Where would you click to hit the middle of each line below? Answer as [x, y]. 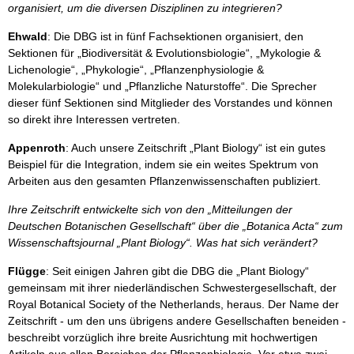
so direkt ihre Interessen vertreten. [94, 119]
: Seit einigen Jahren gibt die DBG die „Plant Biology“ [177, 271]
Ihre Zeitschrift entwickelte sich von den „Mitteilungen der [150, 209]
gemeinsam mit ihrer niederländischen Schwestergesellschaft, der [172, 288]
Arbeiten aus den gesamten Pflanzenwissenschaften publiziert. [164, 181]
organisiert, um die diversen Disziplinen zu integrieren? [145, 8]
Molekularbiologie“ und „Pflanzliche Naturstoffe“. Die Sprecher [162, 86]
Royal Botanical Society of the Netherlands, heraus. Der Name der [173, 304]
